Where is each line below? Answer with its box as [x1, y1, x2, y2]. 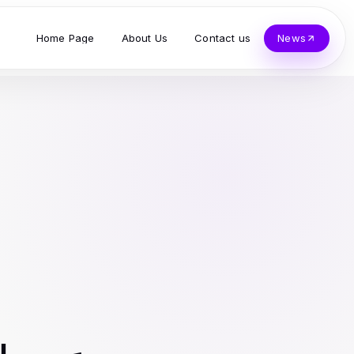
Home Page [36, 31, 95, 44]
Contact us [194, 31, 251, 44]
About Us [121, 31, 168, 44]
